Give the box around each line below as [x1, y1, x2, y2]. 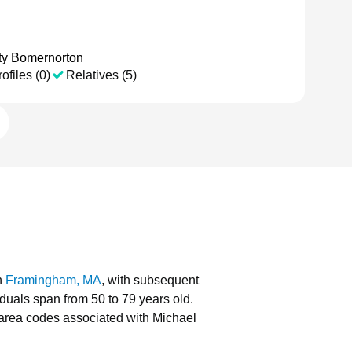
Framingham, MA [5, 273, 101, 287]
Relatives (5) [66, 68, 137, 82]
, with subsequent [101, 273, 199, 287]
